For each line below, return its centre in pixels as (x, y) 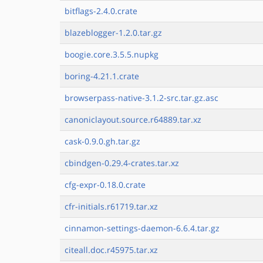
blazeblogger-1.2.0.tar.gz (113, 33)
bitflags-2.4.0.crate (101, 11)
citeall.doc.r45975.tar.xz (111, 250)
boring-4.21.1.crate (102, 76)
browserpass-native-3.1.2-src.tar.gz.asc (141, 98)
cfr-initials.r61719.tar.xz (111, 206)
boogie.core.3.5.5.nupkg (112, 54)
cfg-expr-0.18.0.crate (105, 185)
